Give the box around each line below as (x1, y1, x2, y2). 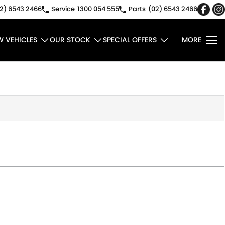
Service (51, 4, 75, 14)
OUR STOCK (50, 35, 90, 45)
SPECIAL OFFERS (103, 35, 157, 45)
